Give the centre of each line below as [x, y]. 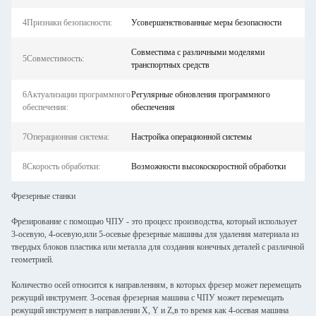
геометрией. [32, 260]
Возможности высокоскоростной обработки [208, 166]
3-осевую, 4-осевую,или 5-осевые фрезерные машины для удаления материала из [155, 234]
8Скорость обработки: [61, 166]
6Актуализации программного [77, 95]
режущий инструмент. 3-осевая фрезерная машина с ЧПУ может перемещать [147, 298]
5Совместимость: [53, 59]
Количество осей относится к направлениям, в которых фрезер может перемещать [156, 285]
